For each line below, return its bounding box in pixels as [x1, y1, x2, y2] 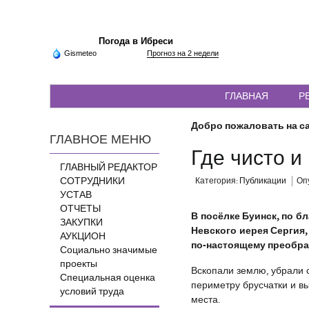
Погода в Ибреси [99, 36, 173, 46]
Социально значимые [60, 244, 157, 257]
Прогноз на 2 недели [147, 49, 219, 57]
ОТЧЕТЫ [60, 203, 101, 215]
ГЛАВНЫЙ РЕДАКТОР [60, 161, 157, 174]
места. [191, 294, 221, 306]
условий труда [60, 286, 124, 298]
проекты [60, 258, 97, 270]
